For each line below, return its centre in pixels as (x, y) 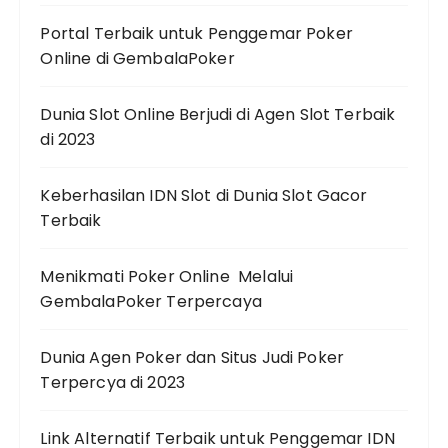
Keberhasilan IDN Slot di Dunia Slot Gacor (204, 195)
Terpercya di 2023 (113, 382)
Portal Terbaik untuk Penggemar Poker (196, 33)
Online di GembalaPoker (137, 58)
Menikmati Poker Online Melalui (167, 276)
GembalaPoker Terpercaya (151, 301)
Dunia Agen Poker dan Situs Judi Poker (192, 357)
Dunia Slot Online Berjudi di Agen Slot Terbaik (218, 114)
